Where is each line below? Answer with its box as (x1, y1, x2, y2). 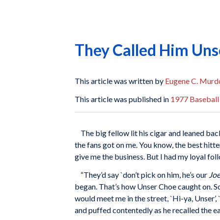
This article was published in (75, 94, 170, 104)
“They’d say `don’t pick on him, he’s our (75, 170, 209, 180)
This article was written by (75, 76, 165, 85)
